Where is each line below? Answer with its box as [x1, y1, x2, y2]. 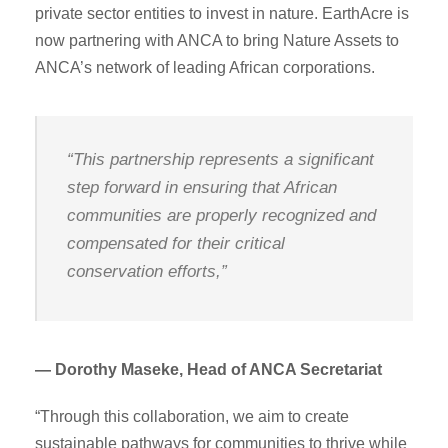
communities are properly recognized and [67, 205, 376, 225]
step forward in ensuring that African [67, 177, 337, 197]
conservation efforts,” [67, 261, 227, 281]
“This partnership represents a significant [67, 149, 374, 169]
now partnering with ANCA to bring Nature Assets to [35, 31, 399, 49]
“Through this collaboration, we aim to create [35, 407, 349, 425]
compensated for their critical [67, 233, 285, 253]
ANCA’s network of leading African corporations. [35, 58, 375, 76]
